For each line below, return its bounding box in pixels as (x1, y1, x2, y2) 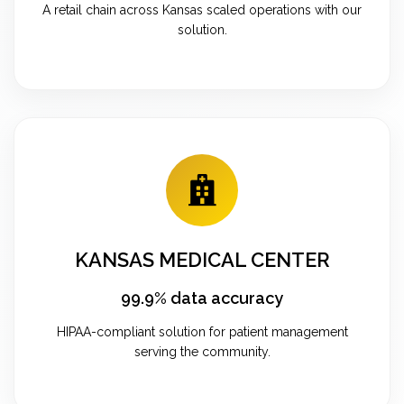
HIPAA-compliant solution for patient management (56, 324, 348, 339)
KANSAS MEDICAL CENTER (74, 247, 330, 271)
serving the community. (133, 344, 271, 359)
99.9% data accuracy (121, 288, 283, 308)
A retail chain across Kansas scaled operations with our (42, 2, 362, 17)
